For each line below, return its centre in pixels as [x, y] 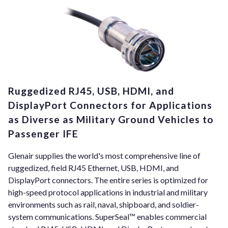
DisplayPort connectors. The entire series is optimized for [108, 180]
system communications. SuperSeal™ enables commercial [107, 217]
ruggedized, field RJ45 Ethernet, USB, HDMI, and [93, 168]
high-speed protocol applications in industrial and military [108, 192]
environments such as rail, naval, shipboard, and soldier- [104, 205]
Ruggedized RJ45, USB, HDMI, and [91, 91]
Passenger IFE [43, 133]
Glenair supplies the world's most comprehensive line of [104, 156]
